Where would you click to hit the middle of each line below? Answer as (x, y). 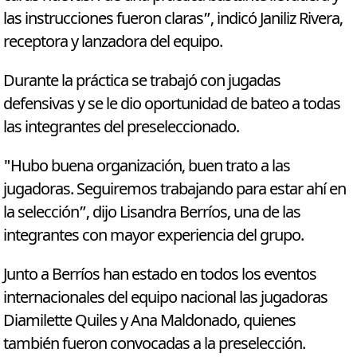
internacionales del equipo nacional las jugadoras (166, 298)
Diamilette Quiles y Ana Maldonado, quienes (150, 321)
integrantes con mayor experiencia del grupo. (154, 236)
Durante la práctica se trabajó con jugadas (142, 81)
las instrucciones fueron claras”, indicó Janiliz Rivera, (173, 19)
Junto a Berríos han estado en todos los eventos (160, 275)
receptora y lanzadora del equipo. (113, 42)
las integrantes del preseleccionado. (122, 127)
